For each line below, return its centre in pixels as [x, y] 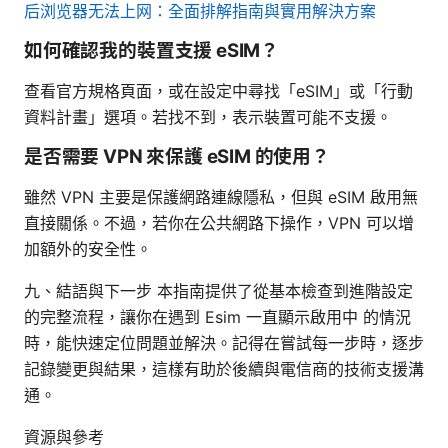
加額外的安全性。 [88, 248]
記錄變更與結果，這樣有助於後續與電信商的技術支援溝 [224, 368]
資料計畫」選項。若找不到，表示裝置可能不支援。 [208, 116]
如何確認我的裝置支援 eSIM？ [152, 50]
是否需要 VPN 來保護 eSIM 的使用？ [177, 156]
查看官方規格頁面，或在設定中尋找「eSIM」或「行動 [218, 90]
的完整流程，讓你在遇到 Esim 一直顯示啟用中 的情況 [217, 316]
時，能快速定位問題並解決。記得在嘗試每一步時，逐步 [224, 342]
